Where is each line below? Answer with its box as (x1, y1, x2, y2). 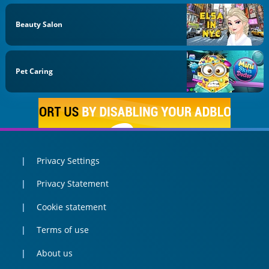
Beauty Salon (16, 19, 63, 29)
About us (36, 247, 73, 259)
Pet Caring (16, 66, 53, 77)
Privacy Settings (36, 154, 100, 166)
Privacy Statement (36, 178, 109, 190)
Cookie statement (36, 201, 106, 213)
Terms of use (36, 224, 89, 236)
